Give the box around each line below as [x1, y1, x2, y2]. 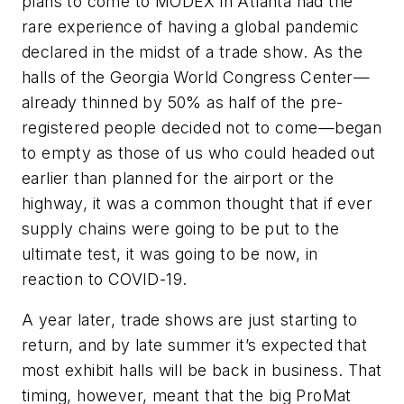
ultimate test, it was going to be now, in [22, 243, 318, 263]
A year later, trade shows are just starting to [22, 310, 358, 330]
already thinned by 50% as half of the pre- [22, 92, 344, 112]
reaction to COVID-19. [22, 269, 188, 289]
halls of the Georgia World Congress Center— [22, 67, 371, 87]
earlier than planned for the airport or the [22, 168, 335, 188]
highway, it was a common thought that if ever [22, 193, 372, 213]
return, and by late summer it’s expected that [22, 335, 367, 355]
